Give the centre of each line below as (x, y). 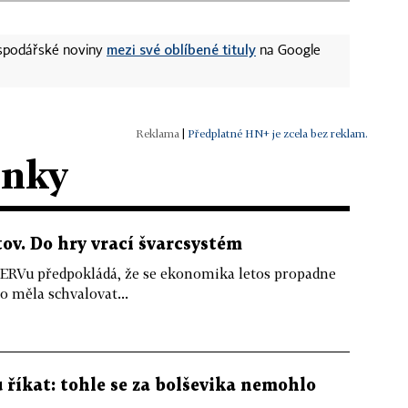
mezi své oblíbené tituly (181, 49)
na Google (288, 51)
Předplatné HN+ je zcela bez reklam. (278, 133)
